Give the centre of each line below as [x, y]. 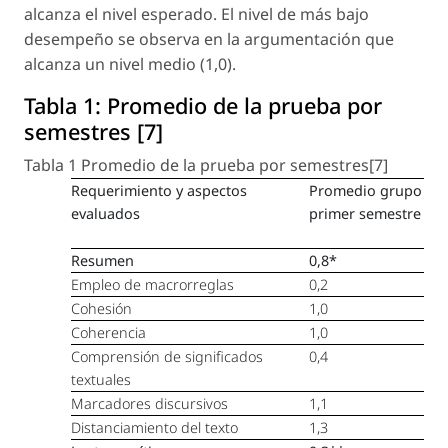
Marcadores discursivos [150, 403]
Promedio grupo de [376, 190]
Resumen [103, 260]
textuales [101, 379]
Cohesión [102, 308]
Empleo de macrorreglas [153, 284]
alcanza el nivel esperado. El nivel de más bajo [196, 13]
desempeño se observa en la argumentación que [209, 38]
